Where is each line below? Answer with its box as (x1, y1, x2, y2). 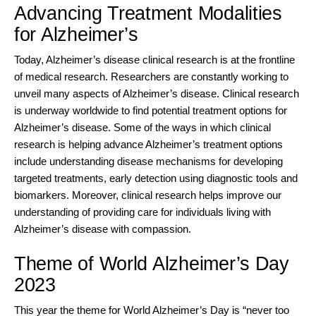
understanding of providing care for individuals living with (14, 205, 271, 218)
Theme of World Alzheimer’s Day (14, 253, 289, 274)
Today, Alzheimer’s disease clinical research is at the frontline (14, 53, 295, 66)
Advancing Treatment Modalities (14, 2, 282, 24)
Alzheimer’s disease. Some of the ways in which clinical (14, 121, 271, 133)
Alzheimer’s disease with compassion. (14, 222, 191, 235)
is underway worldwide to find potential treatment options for (14, 104, 287, 116)
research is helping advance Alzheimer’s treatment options (14, 138, 283, 150)
